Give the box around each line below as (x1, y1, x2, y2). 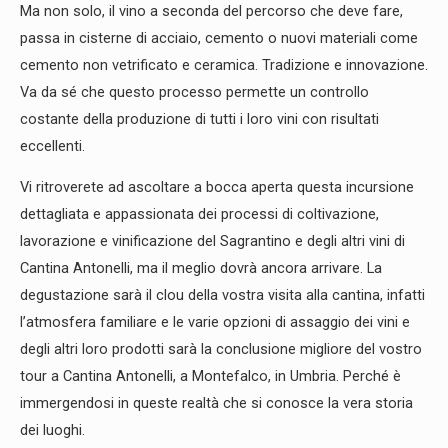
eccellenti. (20, 136, 89, 155)
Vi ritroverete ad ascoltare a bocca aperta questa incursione (20, 178, 414, 197)
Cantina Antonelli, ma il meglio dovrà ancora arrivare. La (20, 259, 382, 278)
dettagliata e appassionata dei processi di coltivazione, (20, 205, 379, 224)
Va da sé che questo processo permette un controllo (20, 82, 369, 101)
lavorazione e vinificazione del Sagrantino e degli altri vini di (20, 232, 405, 251)
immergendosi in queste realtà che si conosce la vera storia (20, 394, 413, 413)
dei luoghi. (20, 421, 89, 440)
